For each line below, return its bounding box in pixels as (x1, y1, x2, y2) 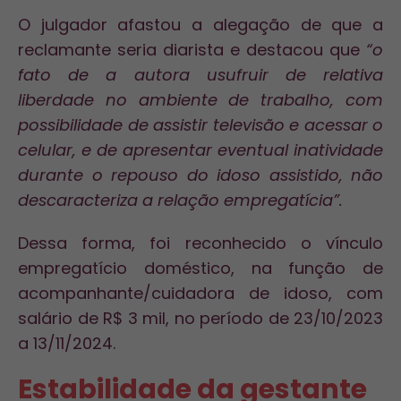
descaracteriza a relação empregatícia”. (18, 189, 343, 211)
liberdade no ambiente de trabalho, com (18, 89, 383, 111)
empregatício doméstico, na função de (18, 257, 383, 279)
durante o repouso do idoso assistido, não (18, 164, 383, 186)
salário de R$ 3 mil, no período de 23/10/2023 (18, 307, 383, 329)
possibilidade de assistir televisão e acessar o (18, 114, 383, 136)
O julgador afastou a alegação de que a (18, 13, 383, 36)
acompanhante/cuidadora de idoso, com (18, 282, 383, 304)
